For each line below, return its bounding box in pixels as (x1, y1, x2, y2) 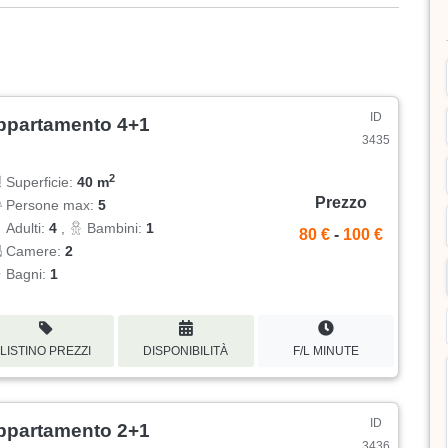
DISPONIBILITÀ (143, 343, 229, 358)
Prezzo (314, 194, 367, 212)
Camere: (2, 243, 66, 260)
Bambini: (83, 220, 147, 237)
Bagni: (2, 266, 51, 283)
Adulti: (2, 220, 50, 237)
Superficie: (2, 174, 78, 191)
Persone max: (2, 197, 99, 214)
